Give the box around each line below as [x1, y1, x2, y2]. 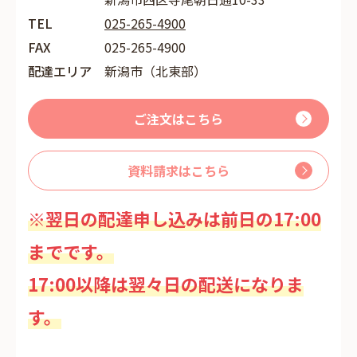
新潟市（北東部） [104, 61, 206, 80]
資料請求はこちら [127, 161, 229, 180]
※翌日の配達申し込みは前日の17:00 [28, 206, 321, 231]
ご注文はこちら [134, 109, 223, 128]
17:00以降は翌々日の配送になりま [28, 271, 304, 296]
